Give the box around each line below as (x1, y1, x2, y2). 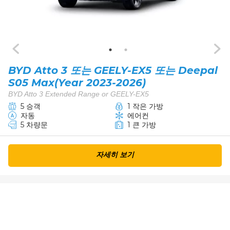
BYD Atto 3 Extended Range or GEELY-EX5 (8, 89, 149, 98)
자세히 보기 (96, 150, 134, 159)
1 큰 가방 (127, 120, 156, 129)
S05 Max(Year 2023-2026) (8, 76, 146, 89)
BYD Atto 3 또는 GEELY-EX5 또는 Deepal (8, 64, 218, 76)
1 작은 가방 (127, 101, 163, 111)
